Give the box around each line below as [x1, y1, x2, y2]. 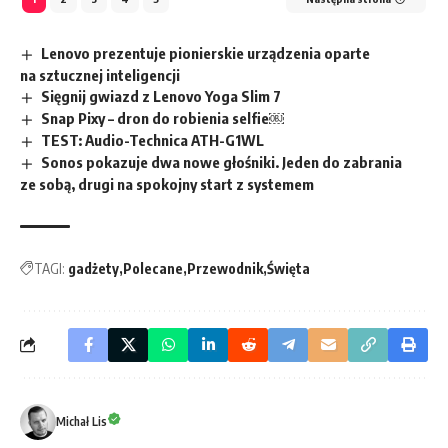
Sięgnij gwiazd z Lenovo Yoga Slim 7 [41, 87, 282, 106]
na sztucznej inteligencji [20, 66, 180, 85]
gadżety [68, 259, 119, 277]
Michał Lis [56, 413, 107, 429]
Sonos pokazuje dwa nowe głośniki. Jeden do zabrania [41, 152, 403, 171]
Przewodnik [187, 259, 263, 277]
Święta [267, 259, 310, 277]
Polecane [123, 259, 183, 277]
